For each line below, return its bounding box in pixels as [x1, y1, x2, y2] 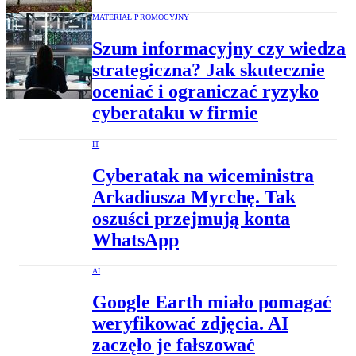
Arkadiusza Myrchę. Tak [92, 186, 296, 207]
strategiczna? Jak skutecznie [92, 59, 325, 80]
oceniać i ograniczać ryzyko [92, 80, 319, 102]
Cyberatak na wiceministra [92, 164, 314, 186]
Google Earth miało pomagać [92, 292, 331, 313]
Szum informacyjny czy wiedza [92, 37, 346, 59]
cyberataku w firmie [92, 102, 258, 123]
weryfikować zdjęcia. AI [92, 313, 288, 335]
